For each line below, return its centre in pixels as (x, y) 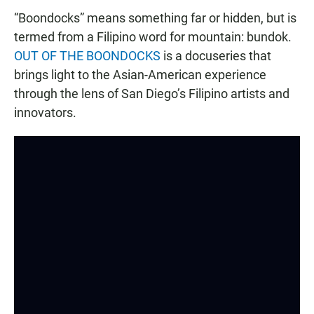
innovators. (45, 113)
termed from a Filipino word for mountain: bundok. (153, 37)
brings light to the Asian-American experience (140, 75)
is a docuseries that (216, 56)
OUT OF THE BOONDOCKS (87, 56)
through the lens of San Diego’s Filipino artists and (152, 94)
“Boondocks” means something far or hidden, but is (155, 18)
